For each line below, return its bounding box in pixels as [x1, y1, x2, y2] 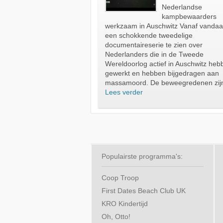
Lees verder [105, 89, 143, 97]
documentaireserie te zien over [105, 41, 203, 49]
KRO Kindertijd [102, 200, 148, 208]
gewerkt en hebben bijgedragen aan [105, 70, 219, 78]
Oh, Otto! [102, 213, 130, 221]
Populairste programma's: [102, 153, 183, 161]
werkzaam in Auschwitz [105, 22, 178, 30]
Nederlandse [162, 3, 202, 11]
